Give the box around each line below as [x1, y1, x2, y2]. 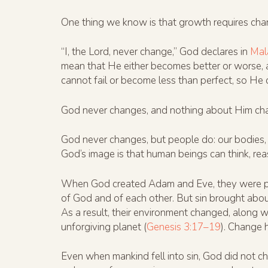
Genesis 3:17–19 [147, 220, 221, 234]
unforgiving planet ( [61, 220, 147, 234]
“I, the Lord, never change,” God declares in [61, 45, 250, 59]
